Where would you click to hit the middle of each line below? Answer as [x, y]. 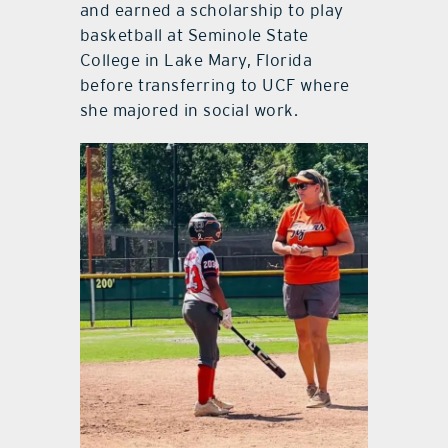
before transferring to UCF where [214, 85]
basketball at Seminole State [194, 35]
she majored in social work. [189, 110]
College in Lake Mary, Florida [196, 60]
